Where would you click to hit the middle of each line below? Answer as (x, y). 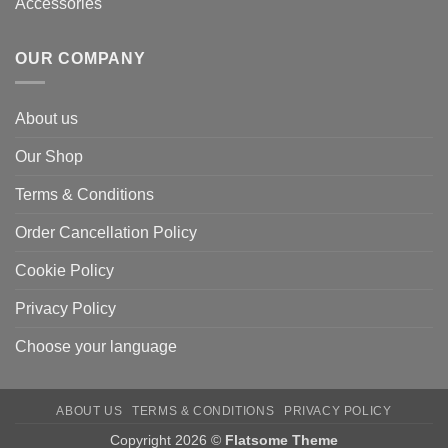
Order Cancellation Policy (106, 233)
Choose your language (96, 347)
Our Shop (49, 157)
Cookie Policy (64, 271)
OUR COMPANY (80, 58)
